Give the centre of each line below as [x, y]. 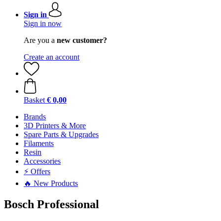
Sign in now [43, 23]
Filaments [39, 143]
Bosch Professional [52, 204]
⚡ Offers [37, 171]
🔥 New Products [51, 183]
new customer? [82, 40]
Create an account [52, 57]
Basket [34, 100]
